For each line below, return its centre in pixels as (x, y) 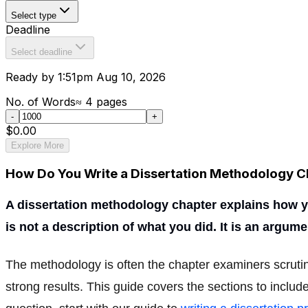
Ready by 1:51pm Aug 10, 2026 (86, 77)
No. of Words (41, 102)
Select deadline (42, 52)
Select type (34, 15)
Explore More (37, 145)
